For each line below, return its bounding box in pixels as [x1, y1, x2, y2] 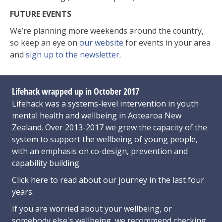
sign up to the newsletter [26, 49, 119, 60]
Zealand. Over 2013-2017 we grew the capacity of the [12, 121, 207, 133]
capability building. [12, 157, 81, 168]
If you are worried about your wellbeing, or [12, 203, 172, 214]
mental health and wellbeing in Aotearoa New [12, 110, 181, 121]
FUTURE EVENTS [10, 8, 71, 19]
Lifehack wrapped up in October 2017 [12, 85, 139, 97]
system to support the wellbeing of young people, [12, 133, 198, 145]
